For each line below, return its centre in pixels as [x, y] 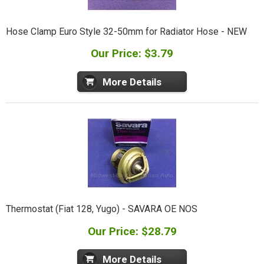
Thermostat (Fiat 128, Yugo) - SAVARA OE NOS [101, 209]
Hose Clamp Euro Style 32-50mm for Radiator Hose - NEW [126, 31]
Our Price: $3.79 [132, 54]
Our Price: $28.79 [132, 231]
